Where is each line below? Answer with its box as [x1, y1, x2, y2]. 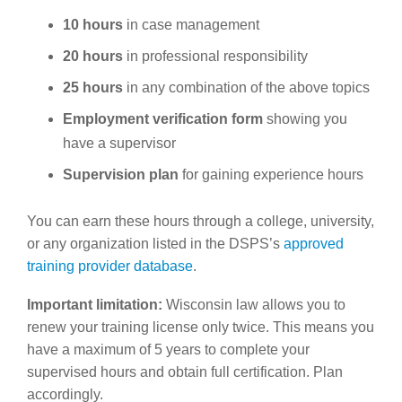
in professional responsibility [123, 48, 308, 64]
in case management [123, 16, 259, 32]
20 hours [63, 48, 123, 64]
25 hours [63, 79, 123, 95]
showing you [263, 110, 347, 127]
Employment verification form [63, 110, 263, 127]
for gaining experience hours [179, 166, 363, 182]
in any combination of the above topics [123, 79, 370, 95]
